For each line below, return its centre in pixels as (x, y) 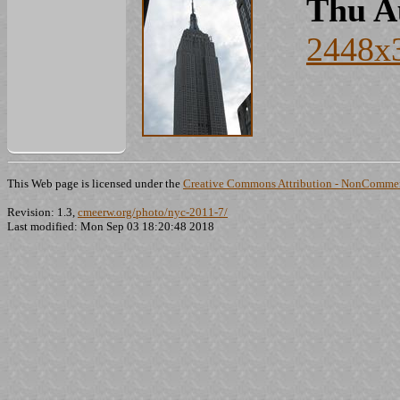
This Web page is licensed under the (95, 183)
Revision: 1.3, (42, 212)
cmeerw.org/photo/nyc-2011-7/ (153, 212)
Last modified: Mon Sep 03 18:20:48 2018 (111, 226)
